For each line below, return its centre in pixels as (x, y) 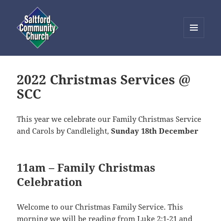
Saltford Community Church (93, 61)
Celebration (50, 182)
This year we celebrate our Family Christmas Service (109, 119)
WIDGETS (198, 58)
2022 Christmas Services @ (104, 80)
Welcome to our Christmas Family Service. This (100, 207)
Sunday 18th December (155, 131)
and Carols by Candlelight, (64, 131)
